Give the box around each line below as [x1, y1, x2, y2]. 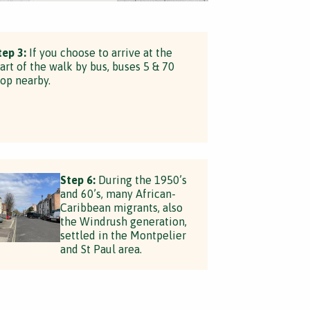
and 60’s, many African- [60, 188, 176, 200]
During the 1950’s [95, 174, 187, 186]
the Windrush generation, [60, 215, 187, 228]
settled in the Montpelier [60, 229, 186, 241]
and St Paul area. [60, 243, 142, 255]
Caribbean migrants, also [60, 201, 183, 214]
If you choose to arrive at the [26, 46, 172, 59]
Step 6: [60, 174, 95, 186]
